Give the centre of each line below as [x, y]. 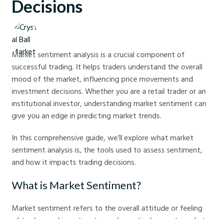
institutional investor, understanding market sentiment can [109, 103]
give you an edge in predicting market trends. [87, 116]
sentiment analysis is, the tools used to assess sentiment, [107, 150]
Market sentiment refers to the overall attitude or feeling [107, 208]
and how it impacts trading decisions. [74, 162]
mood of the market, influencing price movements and [102, 79]
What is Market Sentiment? [77, 185]
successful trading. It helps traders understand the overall [107, 67]
